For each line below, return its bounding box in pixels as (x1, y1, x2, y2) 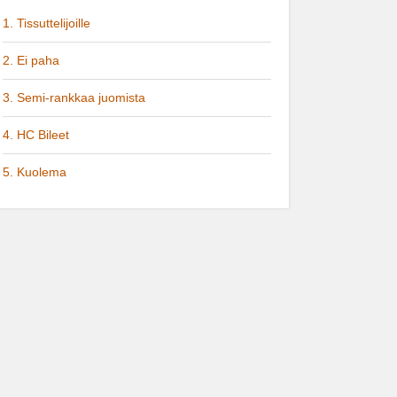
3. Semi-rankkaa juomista (3, 90, 145, 105)
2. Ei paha (3, 53, 59, 67)
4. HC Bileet (3, 128, 69, 142)
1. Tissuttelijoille (3, 16, 90, 30)
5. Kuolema (3, 165, 66, 179)
